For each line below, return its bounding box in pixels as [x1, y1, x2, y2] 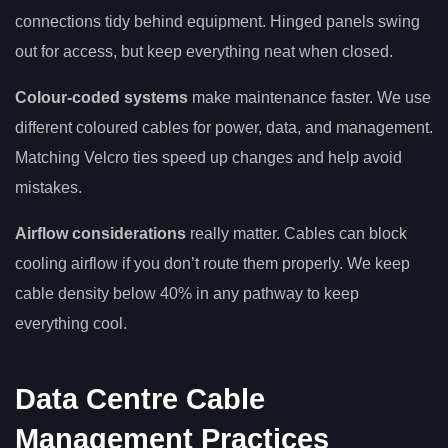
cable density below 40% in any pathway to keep [15, 284, 359, 302]
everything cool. [15, 314, 127, 332]
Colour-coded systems [15, 88, 188, 106]
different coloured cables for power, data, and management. [15, 118, 433, 136]
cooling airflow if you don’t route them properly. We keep [15, 254, 410, 272]
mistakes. [15, 178, 82, 196]
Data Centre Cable [15, 383, 265, 416]
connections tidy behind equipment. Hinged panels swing [15, 12, 420, 30]
